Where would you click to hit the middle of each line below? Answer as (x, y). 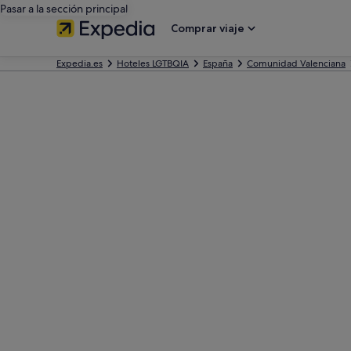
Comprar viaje (208, 28)
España (218, 63)
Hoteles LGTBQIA (153, 63)
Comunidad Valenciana (296, 63)
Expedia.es (80, 63)
